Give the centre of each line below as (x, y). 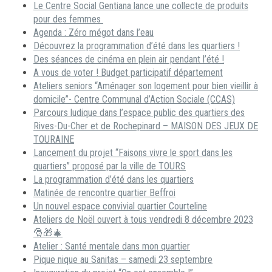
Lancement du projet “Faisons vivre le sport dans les (133, 152)
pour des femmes (68, 19)
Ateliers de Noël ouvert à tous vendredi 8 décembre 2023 (143, 219)
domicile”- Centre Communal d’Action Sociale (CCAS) (134, 99)
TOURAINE (54, 139)
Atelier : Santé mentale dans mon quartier (112, 246)
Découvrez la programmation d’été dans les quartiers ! (137, 46)
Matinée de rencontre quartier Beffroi (104, 192)
